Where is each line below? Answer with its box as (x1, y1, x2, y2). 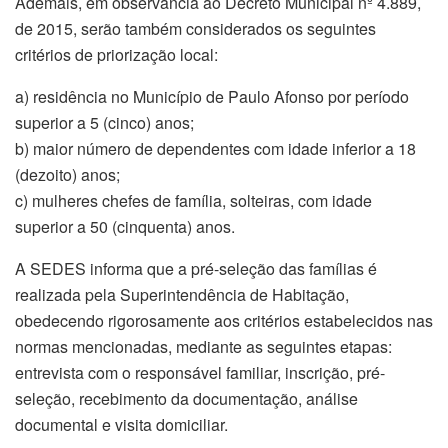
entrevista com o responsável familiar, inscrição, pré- (15, 360, 385, 384)
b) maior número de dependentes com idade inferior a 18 (15, 136, 416, 160)
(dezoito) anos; (15, 162, 120, 186)
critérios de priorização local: (15, 42, 218, 66)
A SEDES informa (15, 256, 143, 280)
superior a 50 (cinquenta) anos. (15, 214, 235, 238)
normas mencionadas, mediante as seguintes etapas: (15, 334, 392, 358)
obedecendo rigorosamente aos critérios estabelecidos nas (15, 308, 433, 332)
